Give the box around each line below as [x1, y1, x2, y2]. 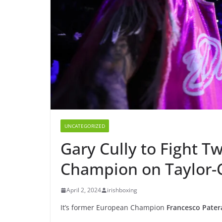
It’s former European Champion [60, 203, 166, 213]
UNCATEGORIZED [64, 122, 105, 130]
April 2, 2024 [66, 186, 101, 195]
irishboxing [107, 186, 137, 195]
